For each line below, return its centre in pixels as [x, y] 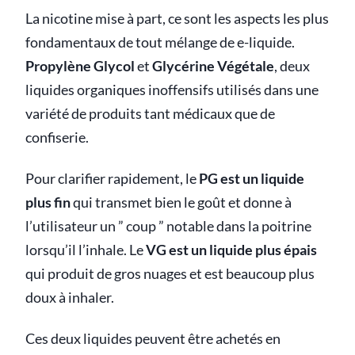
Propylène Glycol [80, 67]
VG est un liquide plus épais [231, 250]
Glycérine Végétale [213, 67]
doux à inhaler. [70, 298]
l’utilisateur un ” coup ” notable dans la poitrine [168, 227]
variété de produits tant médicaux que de [150, 114]
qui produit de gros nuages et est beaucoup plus [170, 274]
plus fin [48, 203]
